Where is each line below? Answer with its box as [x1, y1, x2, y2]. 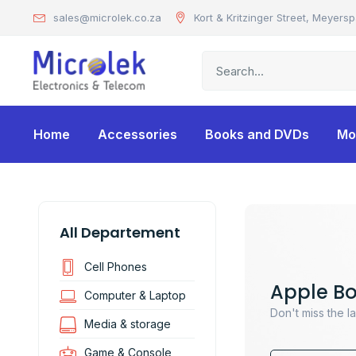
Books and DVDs [205, 126, 309, 142]
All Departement [60, 222, 180, 242]
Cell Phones [84, 260, 148, 273]
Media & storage [84, 317, 172, 331]
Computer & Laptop [84, 288, 187, 302]
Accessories [98, 126, 177, 142]
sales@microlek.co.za [53, 11, 161, 24]
